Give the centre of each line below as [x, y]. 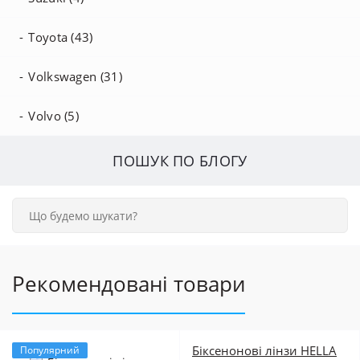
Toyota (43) [61, 37]
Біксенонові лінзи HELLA [264, 350]
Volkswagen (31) [75, 76]
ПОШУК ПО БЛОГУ [180, 161]
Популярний [50, 350]
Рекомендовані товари [129, 284]
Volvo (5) [54, 116]
